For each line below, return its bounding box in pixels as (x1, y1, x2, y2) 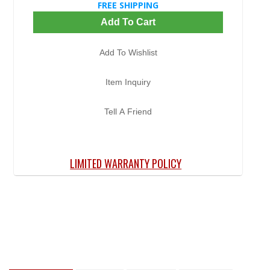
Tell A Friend (104, 106, 152, 116)
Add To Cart (101, 16, 155, 27)
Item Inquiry (105, 77, 151, 87)
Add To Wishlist (99, 47, 157, 57)
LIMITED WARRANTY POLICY (70, 155, 182, 171)
